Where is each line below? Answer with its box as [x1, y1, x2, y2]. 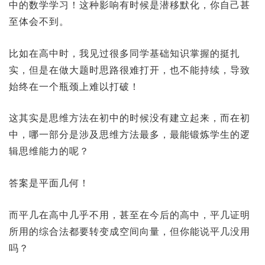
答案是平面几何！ [9, 178, 89, 189]
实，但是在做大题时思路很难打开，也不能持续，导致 [9, 64, 250, 75]
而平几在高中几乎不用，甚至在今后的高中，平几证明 [9, 209, 250, 220]
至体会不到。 [9, 17, 69, 27]
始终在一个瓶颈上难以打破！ [9, 81, 140, 92]
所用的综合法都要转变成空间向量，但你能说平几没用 [9, 226, 250, 237]
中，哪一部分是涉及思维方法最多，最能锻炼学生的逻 [9, 130, 250, 140]
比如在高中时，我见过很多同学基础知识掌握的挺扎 [9, 48, 240, 59]
